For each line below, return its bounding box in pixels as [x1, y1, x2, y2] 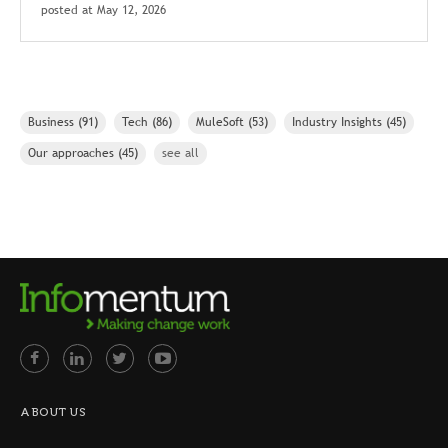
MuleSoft [196, 113, 248, 131]
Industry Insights [292, 113, 386, 131]
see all [162, 144, 199, 162]
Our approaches [28, 144, 118, 162]
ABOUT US [20, 404, 86, 419]
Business [28, 113, 78, 131]
